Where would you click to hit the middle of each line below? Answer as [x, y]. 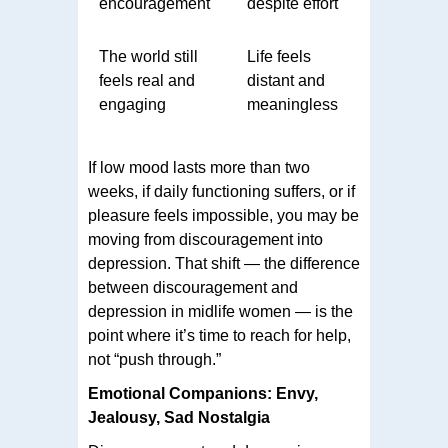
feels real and [147, 80]
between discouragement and [193, 287]
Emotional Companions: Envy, [203, 393]
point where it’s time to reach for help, [219, 335]
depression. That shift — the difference [224, 263]
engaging [132, 104]
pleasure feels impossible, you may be [223, 215]
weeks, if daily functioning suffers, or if [221, 191]
